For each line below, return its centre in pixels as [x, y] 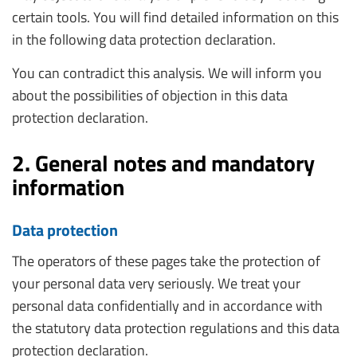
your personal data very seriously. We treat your [156, 283]
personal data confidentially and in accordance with [167, 306]
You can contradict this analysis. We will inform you [167, 73]
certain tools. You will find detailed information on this [175, 17]
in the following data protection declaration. [144, 39]
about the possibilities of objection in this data [150, 95]
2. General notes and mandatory [163, 163]
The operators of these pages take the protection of [166, 261]
